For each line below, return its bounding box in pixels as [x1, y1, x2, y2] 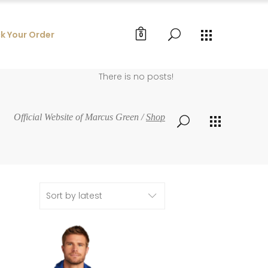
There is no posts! [99, 71, 173, 83]
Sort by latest [46, 190, 102, 202]
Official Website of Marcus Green [14, 112, 139, 123]
